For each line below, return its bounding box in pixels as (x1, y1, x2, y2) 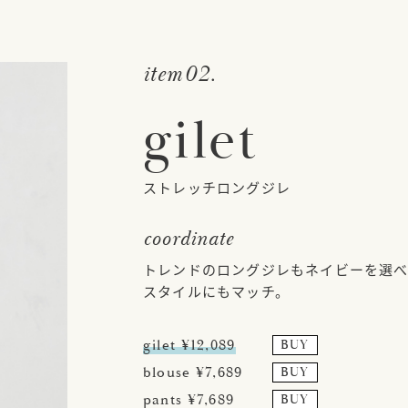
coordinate (142, 225, 235, 252)
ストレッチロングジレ (142, 177, 291, 197)
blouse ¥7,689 (142, 362, 243, 382)
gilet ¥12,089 (142, 335, 236, 354)
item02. (142, 59, 217, 89)
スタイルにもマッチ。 (142, 280, 290, 301)
